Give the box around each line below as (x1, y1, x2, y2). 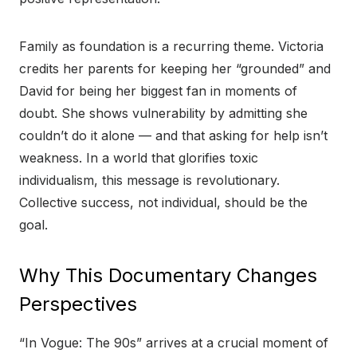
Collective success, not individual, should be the (19, 194, 308, 211)
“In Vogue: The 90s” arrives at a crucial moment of (19, 335, 328, 351)
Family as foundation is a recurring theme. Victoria (19, 38, 324, 55)
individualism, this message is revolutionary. (19, 172, 280, 189)
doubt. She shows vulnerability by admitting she (19, 105, 308, 122)
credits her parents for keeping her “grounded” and (19, 61, 331, 77)
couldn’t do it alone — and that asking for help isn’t (19, 127, 328, 144)
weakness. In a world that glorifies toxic (19, 150, 258, 167)
